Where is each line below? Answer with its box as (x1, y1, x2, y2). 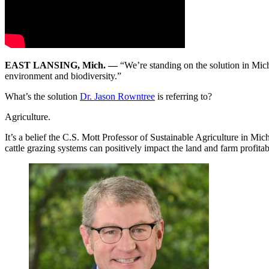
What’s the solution (5, 91, 80, 101)
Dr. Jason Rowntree (80, 91, 155, 101)
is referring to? (155, 91, 212, 101)
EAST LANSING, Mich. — (5, 59, 118, 70)
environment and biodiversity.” (5, 70, 121, 81)
